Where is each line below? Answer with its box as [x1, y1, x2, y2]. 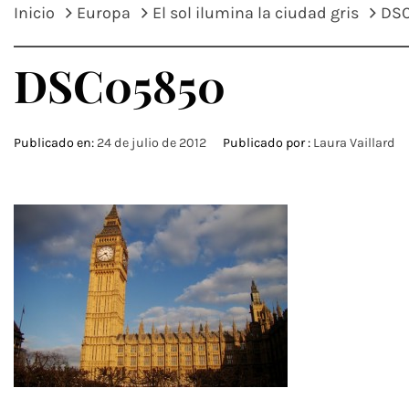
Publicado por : [220, 135, 313, 151]
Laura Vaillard [313, 135, 395, 151]
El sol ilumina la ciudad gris [152, 3, 359, 23]
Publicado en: [14, 135, 97, 151]
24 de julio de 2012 [97, 135, 206, 151]
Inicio [14, 3, 55, 23]
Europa [77, 3, 131, 23]
